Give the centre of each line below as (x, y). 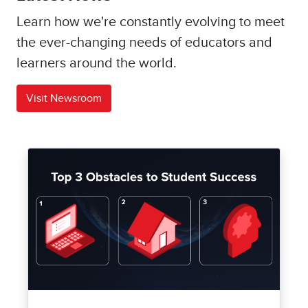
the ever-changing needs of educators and (144, 43)
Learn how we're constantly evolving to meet (151, 22)
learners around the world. (98, 63)
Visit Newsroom (64, 98)
